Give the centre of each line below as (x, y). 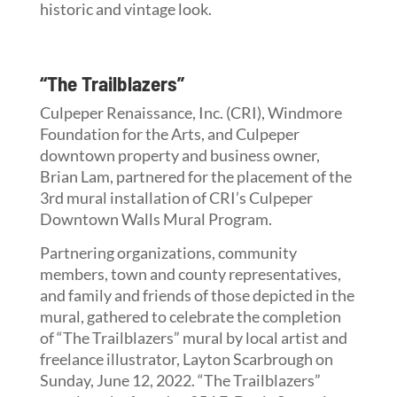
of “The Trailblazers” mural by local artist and (193, 337)
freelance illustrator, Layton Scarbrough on (186, 358)
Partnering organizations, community (168, 252)
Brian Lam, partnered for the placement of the (195, 176)
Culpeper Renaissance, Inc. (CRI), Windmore (191, 112)
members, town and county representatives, (190, 273)
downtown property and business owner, (179, 155)
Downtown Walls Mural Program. (156, 218)
